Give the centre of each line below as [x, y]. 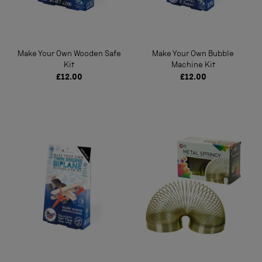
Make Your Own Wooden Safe [69, 54]
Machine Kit [193, 65]
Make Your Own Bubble [193, 54]
